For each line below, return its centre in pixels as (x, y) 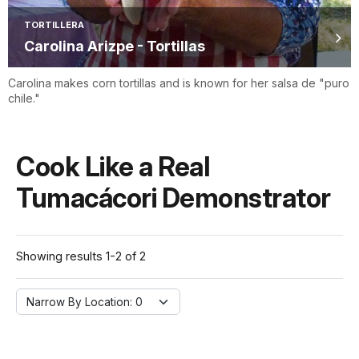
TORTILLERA (54, 25)
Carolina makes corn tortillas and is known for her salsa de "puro (179, 83)
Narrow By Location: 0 (85, 303)
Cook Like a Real (113, 167)
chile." (24, 99)
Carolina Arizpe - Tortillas (115, 46)
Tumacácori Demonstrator (173, 198)
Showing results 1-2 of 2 (81, 256)
